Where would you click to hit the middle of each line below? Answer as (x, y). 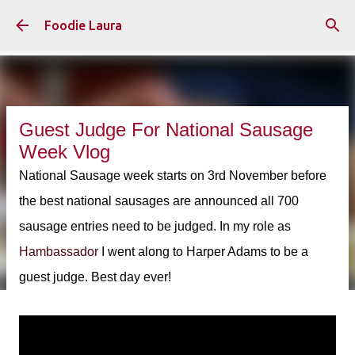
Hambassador (59, 252)
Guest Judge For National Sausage (166, 130)
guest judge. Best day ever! (95, 277)
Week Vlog (65, 152)
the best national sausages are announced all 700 (159, 201)
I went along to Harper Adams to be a (203, 252)
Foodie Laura (83, 25)
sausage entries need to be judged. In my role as (155, 226)
